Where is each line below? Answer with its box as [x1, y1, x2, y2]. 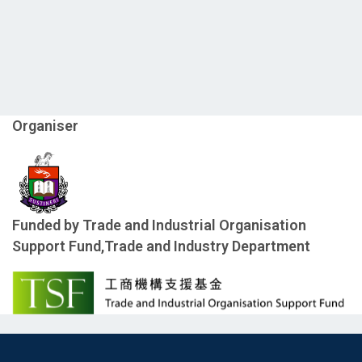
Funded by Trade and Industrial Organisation [12, 217, 306, 234]
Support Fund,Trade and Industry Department [12, 238, 310, 255]
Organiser [12, 117, 78, 134]
